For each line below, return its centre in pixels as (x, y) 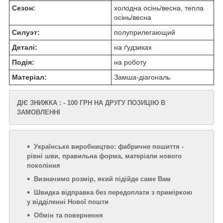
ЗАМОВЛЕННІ (39, 112)
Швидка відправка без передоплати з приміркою (113, 193)
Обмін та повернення (68, 216)
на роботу (130, 62)
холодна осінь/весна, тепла (159, 8)
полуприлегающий (145, 33)
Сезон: (24, 8)
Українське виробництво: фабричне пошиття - (109, 147)
